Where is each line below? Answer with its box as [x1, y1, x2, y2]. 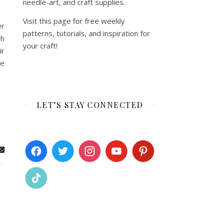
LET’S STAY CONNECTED [36, 100, 143, 110]
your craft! [23, 41, 57, 51]
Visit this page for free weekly [23, 16, 125, 26]
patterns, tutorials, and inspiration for [23, 28, 150, 38]
